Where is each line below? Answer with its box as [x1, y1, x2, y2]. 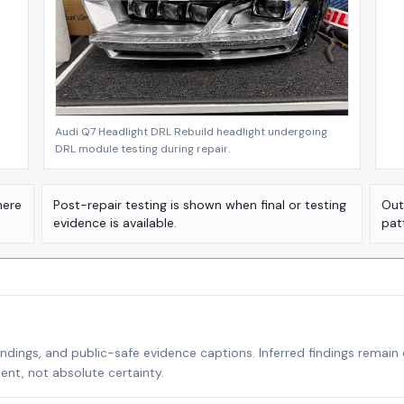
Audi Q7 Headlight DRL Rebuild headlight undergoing [55, 124, 328, 140]
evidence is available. [52, 215, 177, 232]
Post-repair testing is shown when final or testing [52, 197, 346, 214]
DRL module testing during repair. [55, 142, 231, 157]
